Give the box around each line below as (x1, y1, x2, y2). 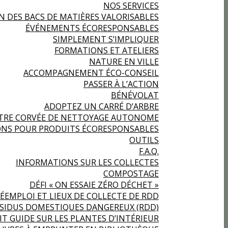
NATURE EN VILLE (89, 56, 159, 67)
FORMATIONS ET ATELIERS (54, 45, 159, 56)
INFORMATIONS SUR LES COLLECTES (16, 157, 159, 168)
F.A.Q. (139, 146, 159, 157)
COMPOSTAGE (103, 168, 159, 179)
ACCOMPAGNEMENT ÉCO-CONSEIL (23, 67, 159, 78)
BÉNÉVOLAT (111, 90, 159, 101)
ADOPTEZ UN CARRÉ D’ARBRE (44, 101, 159, 112)
